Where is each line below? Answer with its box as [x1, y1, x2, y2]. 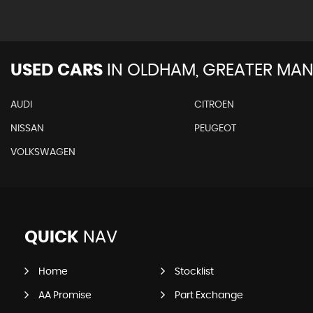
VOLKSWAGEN [10, 147, 75, 157]
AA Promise [38, 290, 92, 300]
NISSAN [10, 123, 44, 133]
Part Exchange [174, 290, 243, 300]
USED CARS [10, 61, 103, 79]
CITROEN [194, 99, 234, 110]
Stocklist [174, 266, 214, 277]
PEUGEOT [194, 123, 236, 133]
